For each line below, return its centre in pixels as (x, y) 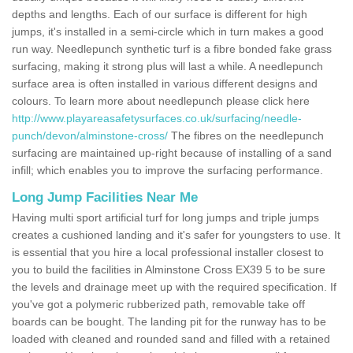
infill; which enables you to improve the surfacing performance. (167, 170)
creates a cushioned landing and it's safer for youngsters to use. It (176, 234)
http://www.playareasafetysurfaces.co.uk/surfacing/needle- (157, 118)
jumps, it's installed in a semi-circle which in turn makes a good (168, 31)
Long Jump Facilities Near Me (105, 197)
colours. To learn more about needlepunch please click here (161, 100)
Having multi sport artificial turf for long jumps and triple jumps (165, 217)
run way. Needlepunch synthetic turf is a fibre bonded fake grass (172, 48)
